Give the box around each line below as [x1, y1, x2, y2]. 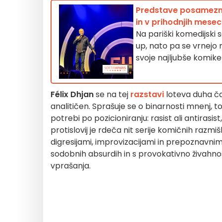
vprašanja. [51, 160, 91, 171]
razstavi [130, 89, 164, 100]
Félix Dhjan [51, 89, 94, 100]
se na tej [94, 89, 130, 100]
